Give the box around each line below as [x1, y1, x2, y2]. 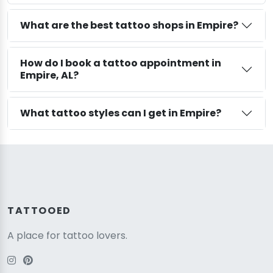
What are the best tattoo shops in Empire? [20, 18, 238, 32]
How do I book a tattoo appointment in [20, 55, 221, 70]
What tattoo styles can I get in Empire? [20, 105, 221, 120]
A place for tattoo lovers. [7, 228, 127, 243]
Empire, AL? [20, 68, 79, 82]
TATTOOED [7, 203, 71, 218]
